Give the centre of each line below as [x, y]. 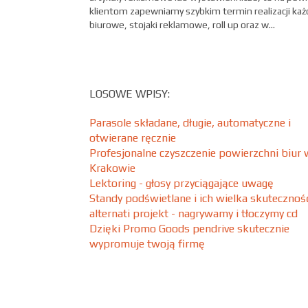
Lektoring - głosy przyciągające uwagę [181, 183]
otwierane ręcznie [133, 138]
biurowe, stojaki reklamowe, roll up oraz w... [182, 25]
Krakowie [112, 168]
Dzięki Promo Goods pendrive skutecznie [189, 229]
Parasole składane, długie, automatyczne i [190, 123]
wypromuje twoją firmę [147, 244]
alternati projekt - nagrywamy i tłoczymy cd [194, 213]
